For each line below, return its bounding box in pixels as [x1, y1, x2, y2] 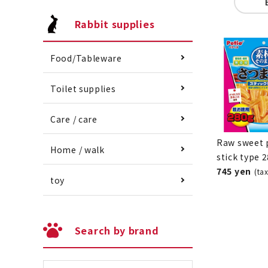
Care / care [50, 113, 98, 126]
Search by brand [74, 223, 159, 237]
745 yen [217, 165, 251, 177]
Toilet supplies [50, 83, 116, 95]
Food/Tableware [50, 51, 122, 64]
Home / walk [50, 144, 105, 156]
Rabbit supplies [74, 16, 155, 31]
